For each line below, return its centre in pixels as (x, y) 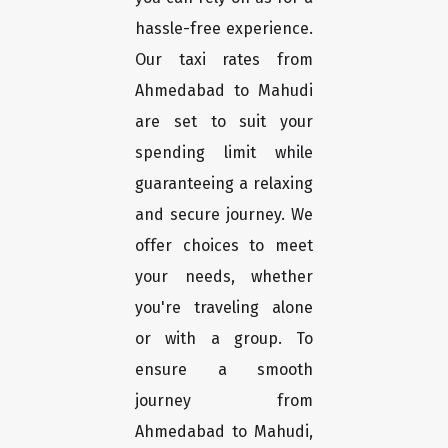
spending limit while (224, 153)
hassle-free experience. (224, 29)
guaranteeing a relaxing (224, 184)
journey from (224, 401)
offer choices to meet (224, 246)
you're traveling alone (224, 308)
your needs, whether (224, 277)
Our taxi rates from (224, 60)
